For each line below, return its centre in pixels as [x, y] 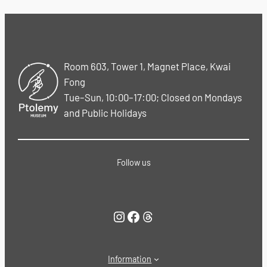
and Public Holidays [105, 113]
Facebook [129, 216]
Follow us [133, 163]
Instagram [117, 216]
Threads [144, 216]
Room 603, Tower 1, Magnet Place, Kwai [148, 66]
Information [130, 259]
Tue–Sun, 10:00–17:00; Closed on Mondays [153, 97]
